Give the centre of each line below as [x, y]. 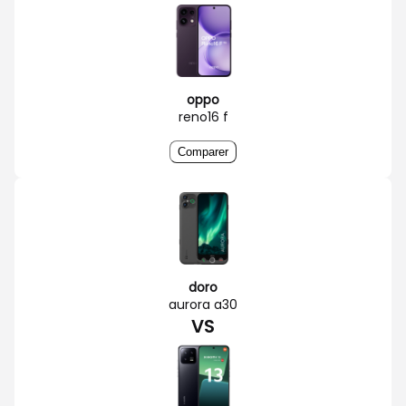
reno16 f [203, 116]
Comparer [203, 151]
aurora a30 [203, 304]
